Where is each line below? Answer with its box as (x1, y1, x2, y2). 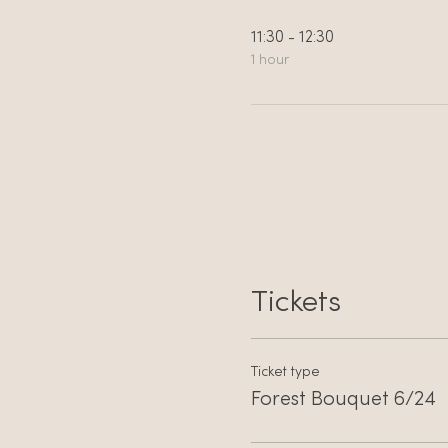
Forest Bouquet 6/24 (250, 390, 436, 411)
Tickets (250, 289, 341, 319)
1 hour (250, 54, 289, 68)
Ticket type (250, 366, 320, 380)
